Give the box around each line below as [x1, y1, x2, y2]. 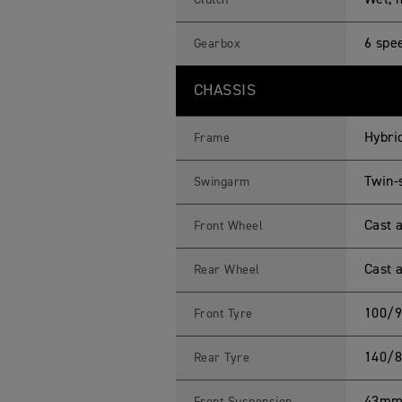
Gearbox [193, 38, 241, 50]
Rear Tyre [193, 352, 250, 364]
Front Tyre [193, 308, 253, 320]
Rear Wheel [193, 264, 260, 276]
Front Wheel [193, 220, 264, 232]
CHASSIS [193, 83, 257, 99]
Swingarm [193, 176, 250, 188]
